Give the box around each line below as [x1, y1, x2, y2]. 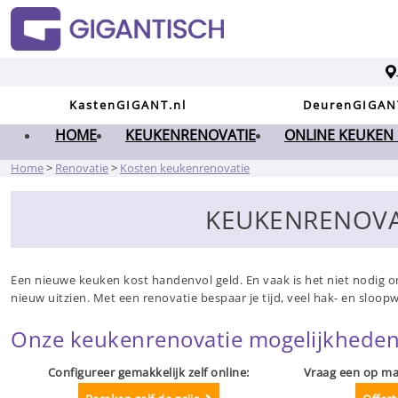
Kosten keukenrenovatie [120, 160, 250, 177]
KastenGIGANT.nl [69, 97, 187, 114]
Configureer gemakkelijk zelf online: [47, 364, 250, 381]
